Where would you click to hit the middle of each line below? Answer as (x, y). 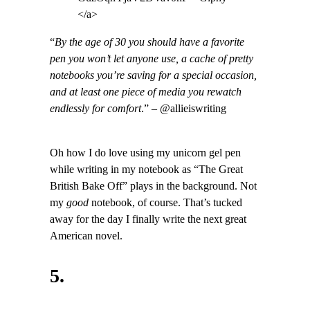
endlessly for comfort (95, 108)
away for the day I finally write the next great (148, 220)
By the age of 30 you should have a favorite (149, 42)
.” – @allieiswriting (184, 108)
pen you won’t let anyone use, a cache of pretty (152, 58)
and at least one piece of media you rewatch (146, 92)
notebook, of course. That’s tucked (165, 203)
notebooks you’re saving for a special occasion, (153, 75)
